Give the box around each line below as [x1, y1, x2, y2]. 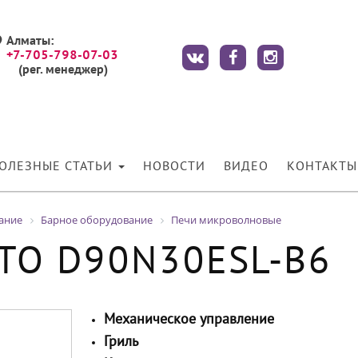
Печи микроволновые [171, 213, 281, 227]
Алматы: [6, 36, 54, 47]
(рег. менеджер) [18, 65, 108, 76]
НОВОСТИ [143, 161, 205, 173]
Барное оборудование [41, 213, 153, 227]
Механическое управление [104, 313, 274, 327]
